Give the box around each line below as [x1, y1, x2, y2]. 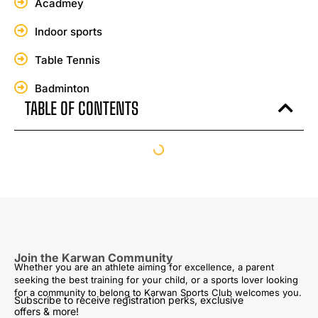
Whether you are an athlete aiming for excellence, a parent [14, 261, 274, 273]
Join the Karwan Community [14, 250, 173, 265]
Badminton [34, 81, 89, 95]
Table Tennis [34, 53, 100, 67]
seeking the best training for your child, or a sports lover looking [14, 273, 298, 285]
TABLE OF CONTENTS [25, 97, 138, 119]
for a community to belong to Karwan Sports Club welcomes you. [14, 286, 302, 298]
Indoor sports [34, 24, 102, 38]
